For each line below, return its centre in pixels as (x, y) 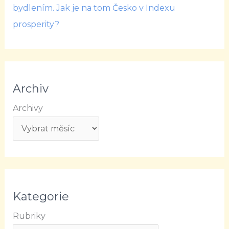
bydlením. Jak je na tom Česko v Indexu (94, 8)
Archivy (28, 108)
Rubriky (29, 216)
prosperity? (36, 25)
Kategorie (41, 197)
